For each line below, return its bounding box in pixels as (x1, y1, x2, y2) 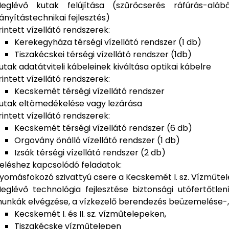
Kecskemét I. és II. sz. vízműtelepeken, (14, 208, 166, 220)
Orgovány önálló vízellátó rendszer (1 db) (14, 134, 180, 147)
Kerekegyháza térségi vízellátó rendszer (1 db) (14, 36, 201, 49)
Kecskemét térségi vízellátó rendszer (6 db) (14, 122, 192, 134)
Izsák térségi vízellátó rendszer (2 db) (14, 147, 166, 159)
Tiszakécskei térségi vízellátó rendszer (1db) (14, 49, 192, 61)
